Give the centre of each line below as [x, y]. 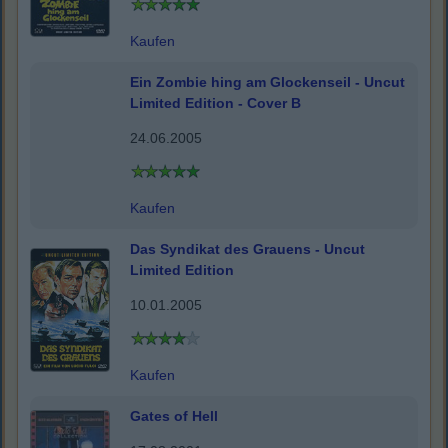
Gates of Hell [174, 416]
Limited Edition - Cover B [215, 103]
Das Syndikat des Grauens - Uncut [247, 249]
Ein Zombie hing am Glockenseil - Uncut [267, 82]
